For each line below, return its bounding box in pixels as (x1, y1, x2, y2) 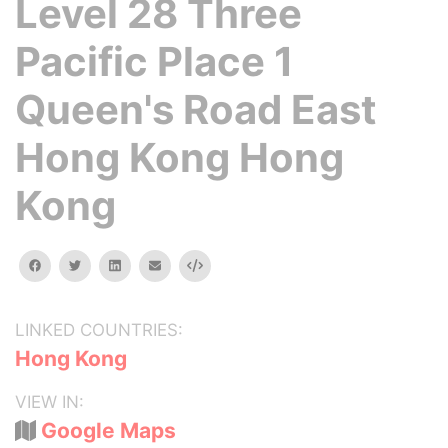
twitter (80, 257, 121, 272)
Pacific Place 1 (15, 37, 294, 86)
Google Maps (41, 418, 176, 443)
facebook (40, 257, 98, 272)
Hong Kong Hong (15, 133, 344, 182)
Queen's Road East (15, 85, 377, 134)
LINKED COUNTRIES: (15, 320, 183, 340)
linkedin (119, 257, 165, 272)
